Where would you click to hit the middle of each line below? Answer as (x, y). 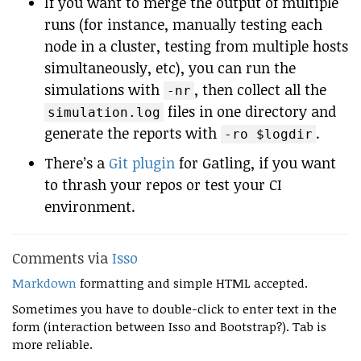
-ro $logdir (268, 134)
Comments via (62, 258)
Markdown (44, 283)
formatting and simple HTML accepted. (192, 283)
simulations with (104, 89)
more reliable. (52, 344)
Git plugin (142, 163)
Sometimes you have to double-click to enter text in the (174, 309)
